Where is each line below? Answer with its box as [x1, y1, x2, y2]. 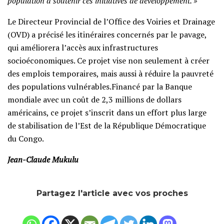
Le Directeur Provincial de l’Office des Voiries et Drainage [7, 16, 215, 27]
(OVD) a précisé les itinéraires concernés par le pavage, [7, 29, 206, 40]
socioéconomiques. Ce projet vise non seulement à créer [7, 55, 209, 66]
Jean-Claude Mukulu [7, 154, 78, 165]
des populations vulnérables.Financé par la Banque [7, 81, 192, 92]
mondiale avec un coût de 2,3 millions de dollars [7, 94, 181, 105]
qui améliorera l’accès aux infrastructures [7, 42, 158, 53]
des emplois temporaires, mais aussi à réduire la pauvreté [7, 68, 213, 79]
